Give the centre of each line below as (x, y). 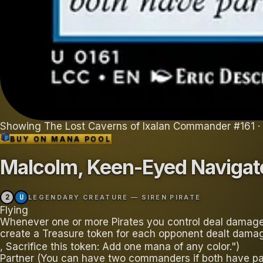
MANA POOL (81, 139)
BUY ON (31, 139)
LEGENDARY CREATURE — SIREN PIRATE (115, 198)
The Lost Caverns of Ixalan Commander (137, 126)
